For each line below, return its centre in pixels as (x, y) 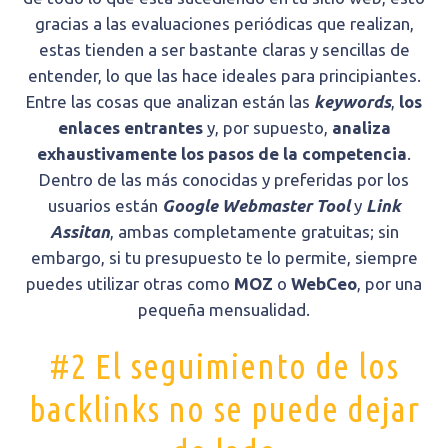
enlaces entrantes (130, 127)
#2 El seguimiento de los (224, 365)
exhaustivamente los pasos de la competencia (222, 153)
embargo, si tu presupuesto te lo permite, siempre (224, 257)
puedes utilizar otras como (130, 283)
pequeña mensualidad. (224, 309)
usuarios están (104, 205)
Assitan (79, 231)
